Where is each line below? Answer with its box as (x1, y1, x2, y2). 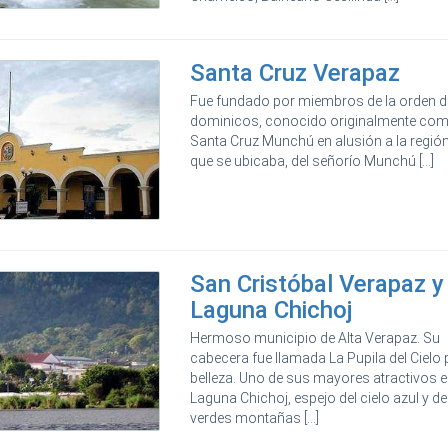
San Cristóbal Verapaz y (190, 269, 445, 298)
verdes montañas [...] (190, 409, 320, 426)
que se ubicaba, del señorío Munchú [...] (190, 152, 435, 169)
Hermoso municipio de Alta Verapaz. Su (190, 329, 441, 346)
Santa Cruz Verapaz (190, 58, 401, 87)
